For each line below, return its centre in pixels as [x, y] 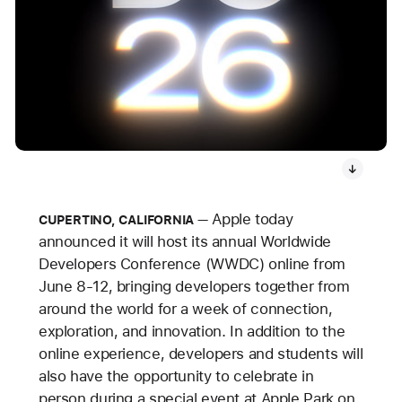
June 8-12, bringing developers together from [194, 286]
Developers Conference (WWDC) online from [192, 264]
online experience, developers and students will [201, 354]
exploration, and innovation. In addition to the [192, 331]
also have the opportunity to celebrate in [176, 376]
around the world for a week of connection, [185, 309]
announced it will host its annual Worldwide [184, 241]
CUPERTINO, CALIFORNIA [116, 220]
